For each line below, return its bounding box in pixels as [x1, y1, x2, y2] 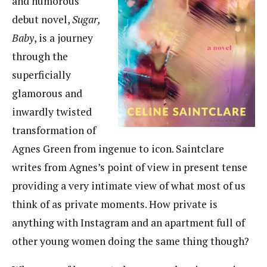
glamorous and [12, 86, 82, 100]
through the [12, 49, 68, 63]
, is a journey [34, 30, 93, 45]
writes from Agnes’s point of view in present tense [12, 160, 247, 174]
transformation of [12, 123, 96, 137]
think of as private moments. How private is [12, 197, 218, 211]
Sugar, [72, 12, 100, 26]
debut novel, [12, 12, 72, 26]
